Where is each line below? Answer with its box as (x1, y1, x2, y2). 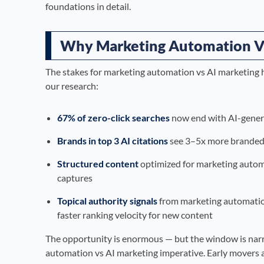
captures (57, 171, 93, 183)
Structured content (57, 157, 138, 169)
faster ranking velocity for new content (57, 209, 213, 220)
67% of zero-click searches (57, 111, 170, 123)
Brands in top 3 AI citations (57, 134, 168, 146)
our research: (45, 80, 98, 91)
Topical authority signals (57, 194, 157, 206)
